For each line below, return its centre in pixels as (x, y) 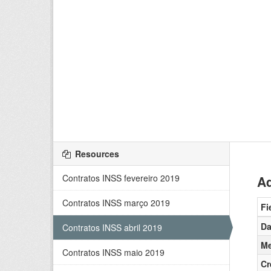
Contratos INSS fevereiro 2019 (121, 178)
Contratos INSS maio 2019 (113, 252)
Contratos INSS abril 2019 (112, 227)
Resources (96, 154)
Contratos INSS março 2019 (116, 203)
